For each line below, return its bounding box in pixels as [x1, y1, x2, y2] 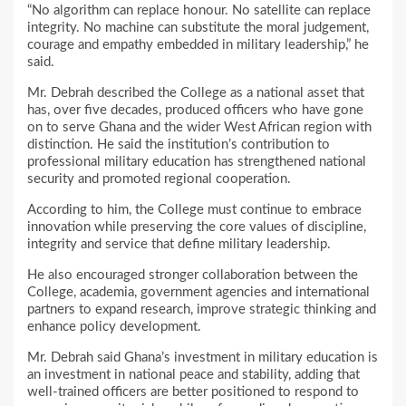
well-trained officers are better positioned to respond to [27, 385, 359, 400]
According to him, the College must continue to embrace [27, 203, 362, 217]
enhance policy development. [27, 320, 201, 334]
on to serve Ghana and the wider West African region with [27, 121, 372, 135]
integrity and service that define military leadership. [27, 237, 331, 252]
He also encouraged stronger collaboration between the [27, 268, 358, 283]
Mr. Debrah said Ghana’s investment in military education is [27, 351, 378, 365]
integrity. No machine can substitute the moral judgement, [27, 21, 369, 35]
